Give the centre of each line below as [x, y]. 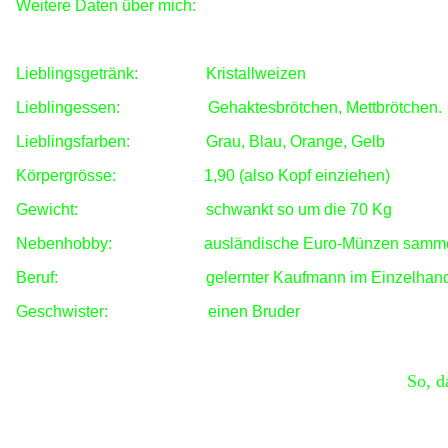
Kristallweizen [256, 73]
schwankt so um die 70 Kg [299, 209]
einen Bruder [254, 311]
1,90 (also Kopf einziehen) [297, 175]
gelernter [165, 277]
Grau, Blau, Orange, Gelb [295, 141]
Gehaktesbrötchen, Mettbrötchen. [325, 107]
